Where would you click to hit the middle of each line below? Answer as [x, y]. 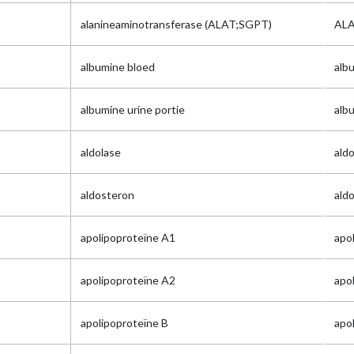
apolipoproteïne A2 [128, 280]
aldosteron [107, 195]
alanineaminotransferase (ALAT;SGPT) [176, 24]
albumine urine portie [133, 109]
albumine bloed [118, 67]
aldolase [101, 152]
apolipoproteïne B [124, 323]
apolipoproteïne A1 [128, 237]
